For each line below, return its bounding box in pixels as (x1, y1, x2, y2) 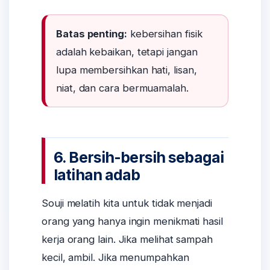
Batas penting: (56, 27, 127, 40)
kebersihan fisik (127, 27, 202, 40)
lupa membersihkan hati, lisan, (56, 63, 197, 76)
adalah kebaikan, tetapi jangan (56, 45, 198, 58)
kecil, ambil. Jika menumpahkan (42, 251, 189, 264)
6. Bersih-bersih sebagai (54, 148, 224, 166)
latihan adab (54, 165, 140, 184)
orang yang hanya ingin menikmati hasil (42, 215, 223, 228)
